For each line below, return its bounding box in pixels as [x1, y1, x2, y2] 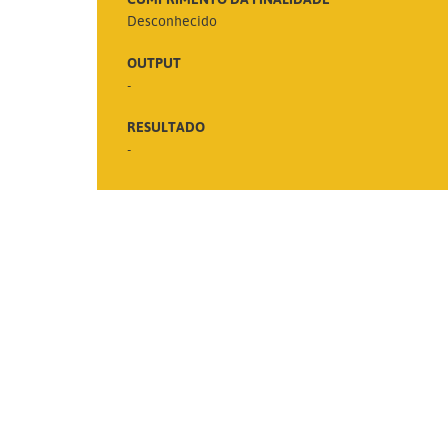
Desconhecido [127, 11, 217, 29]
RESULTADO [127, 117, 205, 135]
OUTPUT [127, 53, 181, 71]
